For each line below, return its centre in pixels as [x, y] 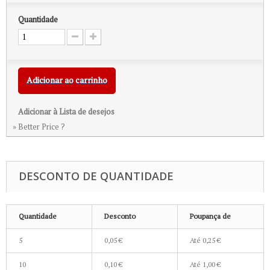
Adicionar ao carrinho [67, 80]
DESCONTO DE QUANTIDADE [96, 176]
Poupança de [210, 216]
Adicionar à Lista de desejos [66, 111]
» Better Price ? [39, 127]
